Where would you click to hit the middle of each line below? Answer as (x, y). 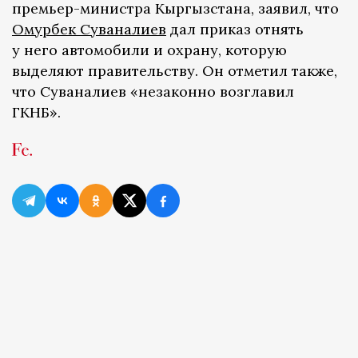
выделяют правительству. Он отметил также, (175, 71)
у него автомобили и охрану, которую (149, 50)
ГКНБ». (36, 113)
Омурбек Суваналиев (89, 30)
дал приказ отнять (235, 30)
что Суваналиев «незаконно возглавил (153, 92)
